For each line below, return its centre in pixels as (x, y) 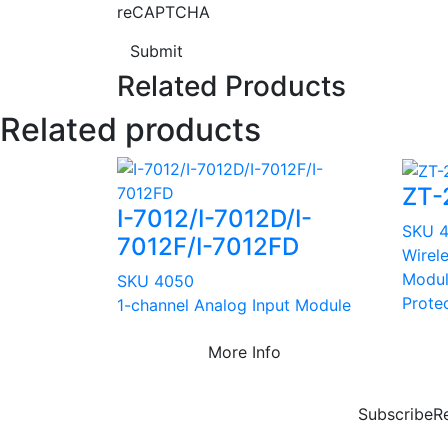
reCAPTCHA (163, 12)
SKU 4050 (155, 281)
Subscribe (395, 414)
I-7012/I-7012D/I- (214, 219)
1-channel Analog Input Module (234, 305)
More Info (244, 352)
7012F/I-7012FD (208, 247)
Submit (156, 51)
